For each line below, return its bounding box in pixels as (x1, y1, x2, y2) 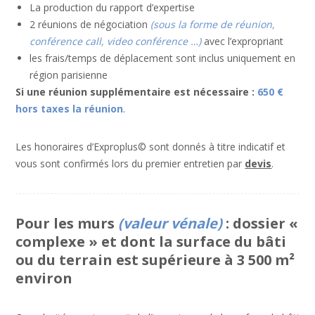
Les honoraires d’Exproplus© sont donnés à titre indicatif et (15, 139, 286, 153)
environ (15, 268, 73, 288)
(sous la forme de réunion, (150, 17, 276, 31)
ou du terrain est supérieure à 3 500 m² (15, 250, 295, 269)
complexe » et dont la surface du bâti (15, 231, 287, 251)
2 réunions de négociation (30, 17, 151, 31)
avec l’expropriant (201, 34, 284, 48)
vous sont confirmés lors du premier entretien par (15, 156, 245, 170)
